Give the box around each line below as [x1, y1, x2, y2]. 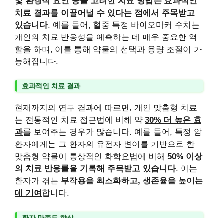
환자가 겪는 [15, 176, 61, 185]
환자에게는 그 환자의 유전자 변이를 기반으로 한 [15, 140, 195, 149]
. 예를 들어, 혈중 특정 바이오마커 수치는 [48, 20, 200, 30]
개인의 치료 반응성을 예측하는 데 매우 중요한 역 [15, 32, 197, 42]
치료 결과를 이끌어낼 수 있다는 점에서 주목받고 [15, 8, 195, 18]
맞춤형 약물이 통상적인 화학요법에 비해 [15, 152, 167, 161]
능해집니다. [15, 56, 58, 66]
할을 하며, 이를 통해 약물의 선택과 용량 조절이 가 [15, 44, 202, 54]
